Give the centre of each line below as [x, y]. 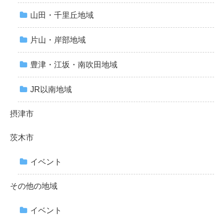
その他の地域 [34, 186]
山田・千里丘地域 [62, 15]
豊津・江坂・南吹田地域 [74, 65]
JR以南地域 [51, 90]
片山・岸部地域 [58, 40]
